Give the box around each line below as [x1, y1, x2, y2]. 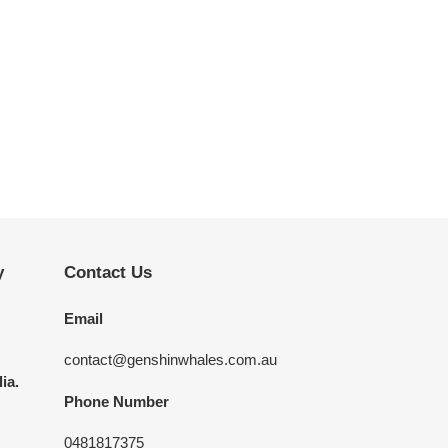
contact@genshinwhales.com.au [63, 351, 277, 369]
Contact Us [63, 263, 152, 282]
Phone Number [63, 392, 169, 410]
